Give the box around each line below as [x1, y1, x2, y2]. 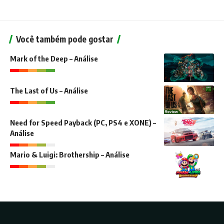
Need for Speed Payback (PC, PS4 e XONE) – [10, 118, 156, 127]
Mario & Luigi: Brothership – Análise [10, 150, 129, 159]
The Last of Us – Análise [10, 86, 88, 95]
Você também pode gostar [16, 33, 113, 45]
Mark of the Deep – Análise [10, 54, 98, 63]
